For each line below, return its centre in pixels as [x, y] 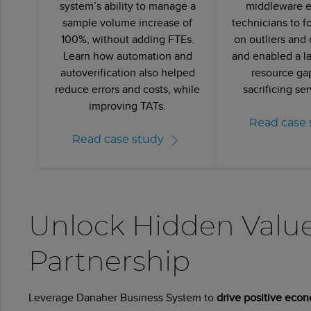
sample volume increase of [128, 22]
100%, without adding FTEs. [127, 39]
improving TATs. [128, 106]
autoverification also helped [127, 72]
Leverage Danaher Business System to [123, 297]
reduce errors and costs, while [128, 89]
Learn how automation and [127, 56]
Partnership [109, 262]
